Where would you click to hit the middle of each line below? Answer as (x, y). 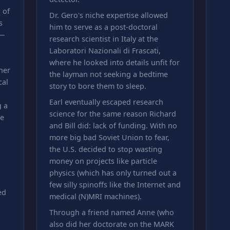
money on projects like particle (103, 161)
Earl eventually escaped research (106, 102)
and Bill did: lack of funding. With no (113, 126)
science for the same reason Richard (112, 114)
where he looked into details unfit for (114, 62)
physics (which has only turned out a (113, 173)
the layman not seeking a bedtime (108, 74)
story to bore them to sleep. (98, 86)
